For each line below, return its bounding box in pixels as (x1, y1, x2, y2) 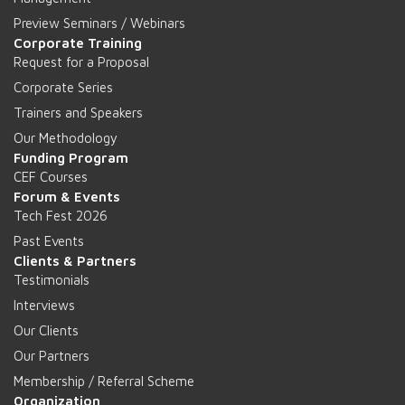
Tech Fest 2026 (14, 208, 108, 224)
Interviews (14, 297, 75, 314)
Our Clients (14, 323, 79, 339)
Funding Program (14, 150, 128, 166)
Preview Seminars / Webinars (14, 15, 185, 32)
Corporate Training (14, 35, 142, 52)
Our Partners (14, 348, 89, 364)
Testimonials (14, 272, 89, 288)
